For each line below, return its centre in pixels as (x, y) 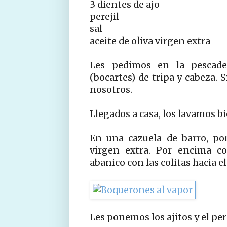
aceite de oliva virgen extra (150, 41)
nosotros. (111, 89)
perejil (104, 16)
